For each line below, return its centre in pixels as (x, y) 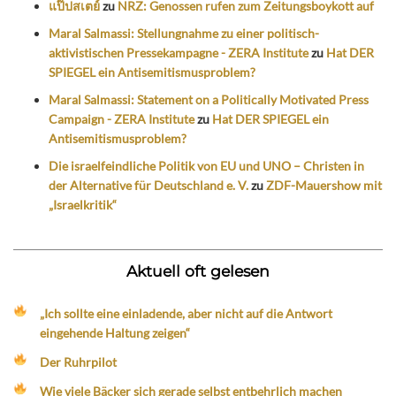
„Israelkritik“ (83, 204)
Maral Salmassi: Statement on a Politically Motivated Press (209, 100)
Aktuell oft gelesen (198, 270)
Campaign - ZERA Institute (122, 119)
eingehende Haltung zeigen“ (115, 332)
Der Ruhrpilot (79, 362)
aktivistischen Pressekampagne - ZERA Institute (179, 53)
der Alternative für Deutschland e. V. (148, 185)
